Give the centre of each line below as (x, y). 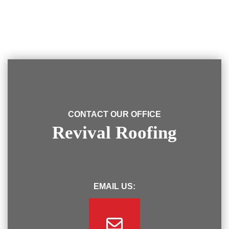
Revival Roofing (114, 133)
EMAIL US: (114, 186)
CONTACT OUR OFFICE (114, 114)
